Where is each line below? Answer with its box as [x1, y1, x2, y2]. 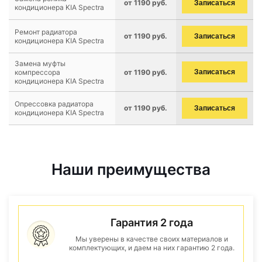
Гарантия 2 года [110, 216, 193, 229]
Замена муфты [15, 59, 65, 68]
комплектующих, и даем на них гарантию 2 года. [68, 243, 235, 252]
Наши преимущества [51, 160, 211, 178]
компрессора [15, 68, 60, 77]
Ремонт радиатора [15, 27, 77, 36]
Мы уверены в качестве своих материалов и [75, 235, 228, 243]
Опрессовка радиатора [15, 99, 94, 108]
